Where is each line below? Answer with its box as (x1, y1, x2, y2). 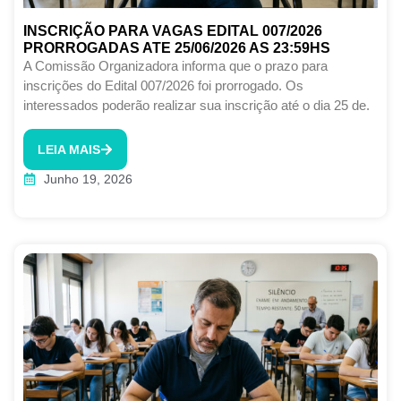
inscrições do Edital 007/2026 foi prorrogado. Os (23, 78, 303, 94)
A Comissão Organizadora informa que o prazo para (23, 58, 328, 74)
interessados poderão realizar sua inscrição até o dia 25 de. (23, 98, 370, 114)
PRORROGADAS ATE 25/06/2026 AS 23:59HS (23, 40, 330, 56)
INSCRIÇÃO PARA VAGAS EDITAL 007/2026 (23, 23, 322, 39)
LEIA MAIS (38, 141, 100, 157)
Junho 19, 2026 (43, 171, 132, 186)
